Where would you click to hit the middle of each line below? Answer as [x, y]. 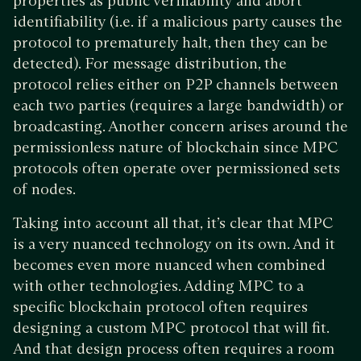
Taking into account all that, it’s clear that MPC [173, 222]
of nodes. [44, 189]
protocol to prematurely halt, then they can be [170, 42]
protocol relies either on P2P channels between [176, 84]
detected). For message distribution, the [150, 63]
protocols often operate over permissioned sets [176, 168]
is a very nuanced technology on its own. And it [174, 243]
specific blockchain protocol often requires [160, 306]
